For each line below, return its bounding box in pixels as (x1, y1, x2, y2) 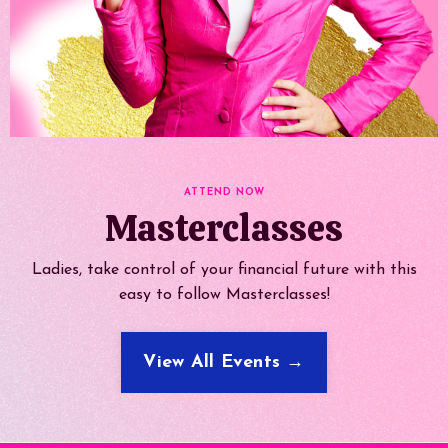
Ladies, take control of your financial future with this (31, 262, 417, 279)
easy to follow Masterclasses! (118, 287, 330, 304)
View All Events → (143, 353, 305, 373)
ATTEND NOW (183, 187, 265, 199)
